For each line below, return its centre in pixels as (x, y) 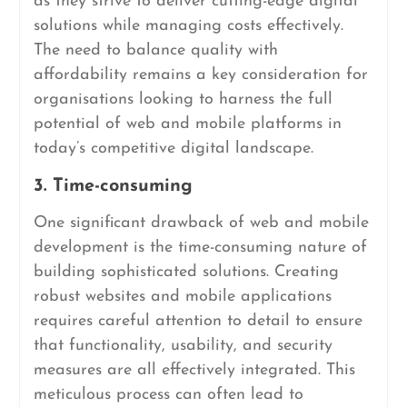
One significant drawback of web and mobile (201, 223)
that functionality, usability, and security (183, 346)
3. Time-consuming (113, 186)
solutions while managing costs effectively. (188, 26)
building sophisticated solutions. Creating (186, 272)
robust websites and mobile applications (182, 297)
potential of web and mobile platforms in (187, 124)
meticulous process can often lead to (168, 395)
